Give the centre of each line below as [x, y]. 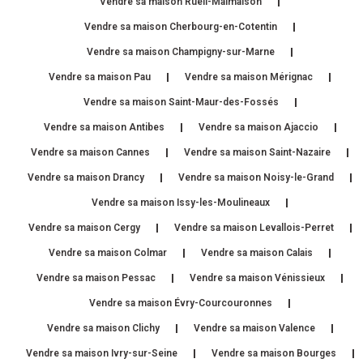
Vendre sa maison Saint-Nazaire [257, 152]
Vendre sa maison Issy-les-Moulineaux [181, 202]
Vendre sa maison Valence [254, 328]
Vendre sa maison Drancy [86, 177]
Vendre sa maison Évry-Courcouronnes [181, 303]
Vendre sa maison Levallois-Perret [254, 227]
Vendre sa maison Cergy [84, 227]
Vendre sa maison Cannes [90, 152]
